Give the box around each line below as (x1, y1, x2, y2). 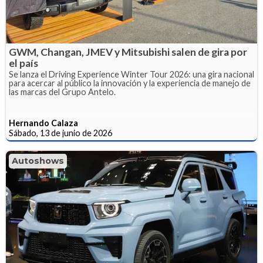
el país (9, 57, 38, 70)
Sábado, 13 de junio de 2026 (9, 128, 112, 139)
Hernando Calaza (9, 118, 78, 129)
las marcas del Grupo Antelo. (9, 87, 116, 97)
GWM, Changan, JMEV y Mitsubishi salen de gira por (9, 46, 247, 59)
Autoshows (12, 156, 64, 167)
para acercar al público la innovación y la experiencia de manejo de (9, 78, 251, 89)
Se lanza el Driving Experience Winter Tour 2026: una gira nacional (9, 69, 254, 80)
